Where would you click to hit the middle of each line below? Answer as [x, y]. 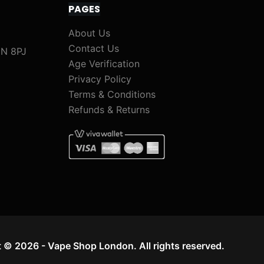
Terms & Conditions [112, 95]
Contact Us [93, 49]
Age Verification [104, 64]
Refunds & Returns [109, 110]
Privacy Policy [100, 79]
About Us [89, 33]
